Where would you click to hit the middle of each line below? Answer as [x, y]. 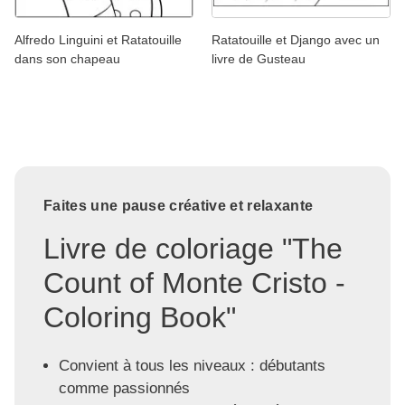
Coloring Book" [140, 317]
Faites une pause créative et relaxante [179, 205]
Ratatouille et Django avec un [296, 39]
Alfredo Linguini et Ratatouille [98, 39]
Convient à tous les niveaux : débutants [192, 365]
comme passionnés [124, 388]
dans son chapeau [67, 58]
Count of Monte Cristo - [194, 283]
